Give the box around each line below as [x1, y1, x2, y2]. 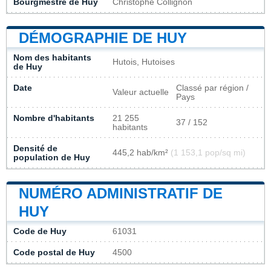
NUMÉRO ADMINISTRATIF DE [19, 184, 223, 201]
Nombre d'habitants [13, 113, 94, 123]
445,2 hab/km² [113, 148, 171, 157]
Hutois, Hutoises [113, 57, 175, 67]
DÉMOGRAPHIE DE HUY [19, 29, 187, 46]
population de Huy [13, 152, 90, 162]
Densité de [13, 143, 57, 153]
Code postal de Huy [13, 247, 95, 257]
